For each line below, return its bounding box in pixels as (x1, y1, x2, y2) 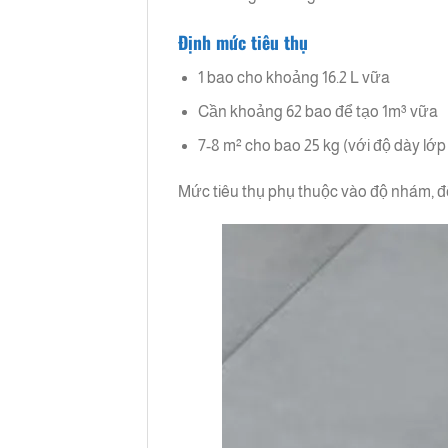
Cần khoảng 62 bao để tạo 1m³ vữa (198, 103, 439, 121)
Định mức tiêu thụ (178, 28, 308, 55)
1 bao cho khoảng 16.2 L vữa (198, 68, 391, 86)
